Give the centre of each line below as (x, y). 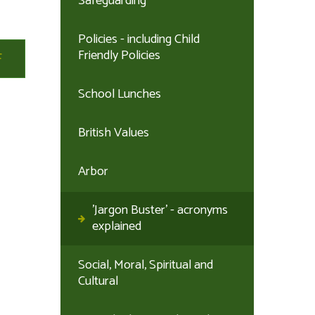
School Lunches (120, 94)
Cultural (98, 281)
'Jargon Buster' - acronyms (160, 210)
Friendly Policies (119, 56)
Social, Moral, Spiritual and (146, 265)
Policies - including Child (139, 39)
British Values (114, 133)
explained (117, 226)
